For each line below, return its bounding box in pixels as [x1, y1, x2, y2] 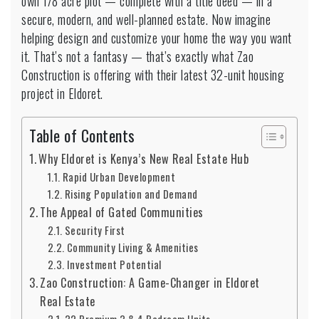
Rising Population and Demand [64, 186, 198, 202]
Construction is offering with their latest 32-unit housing [21, 65, 284, 84]
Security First [64, 222, 125, 238]
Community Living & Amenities [66, 239, 199, 255]
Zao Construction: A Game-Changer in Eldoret [40, 273, 260, 291]
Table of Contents [29, 123, 135, 147]
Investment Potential [66, 256, 162, 272]
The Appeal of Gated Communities [40, 203, 204, 221]
